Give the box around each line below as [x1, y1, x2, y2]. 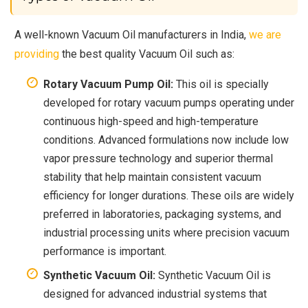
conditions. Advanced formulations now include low [43, 133, 289, 146]
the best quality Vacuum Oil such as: [59, 47, 235, 60]
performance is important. [43, 244, 166, 258]
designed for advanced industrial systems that [43, 287, 267, 300]
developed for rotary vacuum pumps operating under [43, 96, 294, 109]
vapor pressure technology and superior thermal [43, 151, 273, 165]
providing [14, 47, 60, 60]
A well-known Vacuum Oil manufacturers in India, [14, 27, 250, 41]
